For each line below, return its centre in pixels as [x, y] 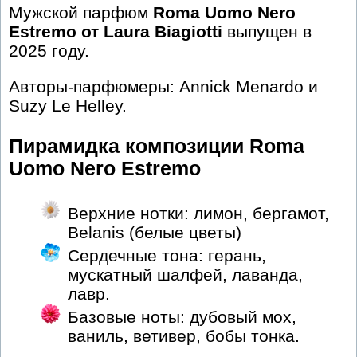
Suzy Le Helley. [68, 106]
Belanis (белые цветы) [155, 232]
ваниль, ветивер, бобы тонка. [184, 335]
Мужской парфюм [81, 13]
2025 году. [49, 51]
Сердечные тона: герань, [167, 255]
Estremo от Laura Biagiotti [116, 32]
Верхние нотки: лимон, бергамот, [198, 213]
